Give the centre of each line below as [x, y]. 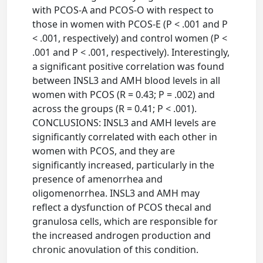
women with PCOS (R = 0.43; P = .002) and [124, 95]
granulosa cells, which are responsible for [125, 221]
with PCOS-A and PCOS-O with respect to [123, 10]
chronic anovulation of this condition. [116, 249]
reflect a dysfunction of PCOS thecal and [122, 207]
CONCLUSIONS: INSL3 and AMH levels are [124, 123]
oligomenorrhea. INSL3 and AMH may [116, 193]
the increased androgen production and [122, 235]
